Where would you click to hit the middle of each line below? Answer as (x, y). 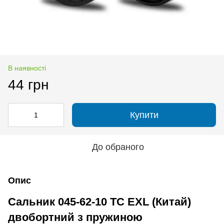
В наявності (27, 68)
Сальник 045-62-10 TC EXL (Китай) (99, 201)
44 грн (28, 84)
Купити (144, 115)
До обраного (118, 147)
